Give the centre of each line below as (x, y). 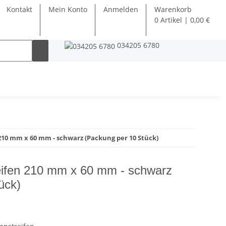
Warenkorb (173, 9)
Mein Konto (68, 9)
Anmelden (121, 9)
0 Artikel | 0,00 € (182, 20)
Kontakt (19, 9)
